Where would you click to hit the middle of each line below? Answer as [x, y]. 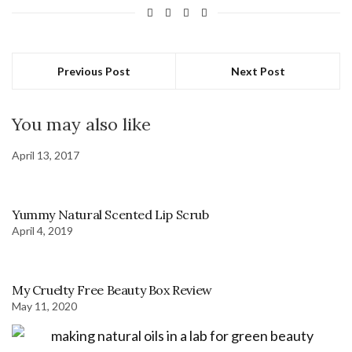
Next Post [258, 71]
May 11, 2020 [44, 306]
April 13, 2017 [46, 155]
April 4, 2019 [42, 230]
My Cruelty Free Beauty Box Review [112, 290]
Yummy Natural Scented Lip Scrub [110, 214]
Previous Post [94, 71]
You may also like [81, 124]
